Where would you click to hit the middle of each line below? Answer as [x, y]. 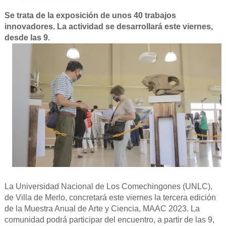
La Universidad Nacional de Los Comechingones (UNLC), [108, 187]
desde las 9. [27, 37]
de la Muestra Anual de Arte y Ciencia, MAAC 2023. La [102, 209]
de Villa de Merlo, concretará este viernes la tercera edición [110, 198]
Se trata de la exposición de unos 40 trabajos [90, 15]
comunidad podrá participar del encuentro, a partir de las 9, [109, 220]
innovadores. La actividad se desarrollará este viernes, [108, 26]
